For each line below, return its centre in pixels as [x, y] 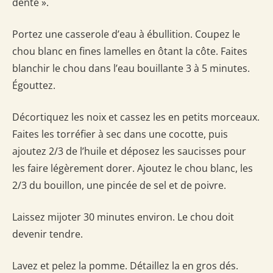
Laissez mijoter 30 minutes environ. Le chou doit [123, 217]
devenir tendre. [48, 234]
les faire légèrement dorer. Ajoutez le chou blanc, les [133, 168]
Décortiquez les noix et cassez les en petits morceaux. [136, 117]
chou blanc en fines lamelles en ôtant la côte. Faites [130, 51]
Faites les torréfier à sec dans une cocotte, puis [120, 134]
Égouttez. [34, 85]
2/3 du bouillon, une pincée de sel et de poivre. [119, 185]
